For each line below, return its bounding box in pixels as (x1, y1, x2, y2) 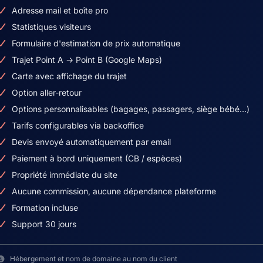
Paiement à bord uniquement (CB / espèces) (11, 153, 182, 163)
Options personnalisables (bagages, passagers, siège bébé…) (11, 104, 249, 114)
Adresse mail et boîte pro (11, 5, 108, 15)
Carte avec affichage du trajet (11, 71, 127, 81)
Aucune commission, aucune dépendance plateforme (11, 186, 216, 196)
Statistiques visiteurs (11, 22, 91, 32)
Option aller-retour (11, 87, 82, 97)
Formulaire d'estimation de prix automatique (11, 38, 180, 48)
